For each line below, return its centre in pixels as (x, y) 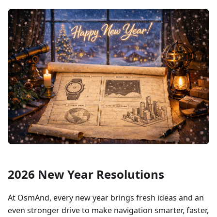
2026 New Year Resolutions (86, 174)
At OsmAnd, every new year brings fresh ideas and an (106, 197)
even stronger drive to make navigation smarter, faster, (108, 210)
